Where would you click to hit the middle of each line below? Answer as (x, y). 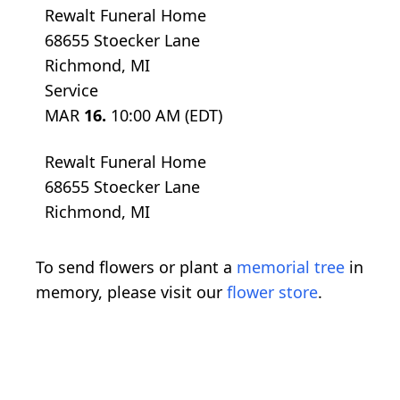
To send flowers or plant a (136, 267)
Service (71, 90)
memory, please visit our (131, 292)
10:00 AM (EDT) (167, 115)
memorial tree (291, 267)
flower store (272, 292)
